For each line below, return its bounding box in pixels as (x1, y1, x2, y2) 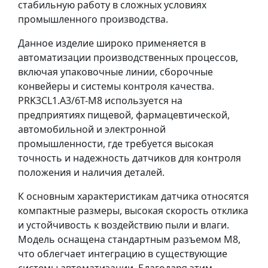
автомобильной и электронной (18, 123, 166, 136)
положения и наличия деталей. (18, 166, 165, 179)
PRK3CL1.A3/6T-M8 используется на (18, 94, 182, 107)
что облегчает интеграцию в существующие (18, 247, 227, 260)
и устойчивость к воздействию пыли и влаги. (18, 218, 229, 232)
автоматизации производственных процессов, (18, 51, 238, 64)
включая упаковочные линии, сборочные (18, 65, 213, 78)
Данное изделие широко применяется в (18, 36, 206, 50)
